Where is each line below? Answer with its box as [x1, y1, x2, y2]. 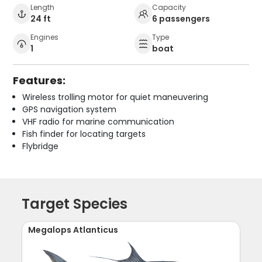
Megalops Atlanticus [28, 223, 119, 236]
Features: [13, 73, 66, 88]
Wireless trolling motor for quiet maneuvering [22, 91, 209, 103]
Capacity [152, 2, 186, 12]
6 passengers [152, 12, 210, 25]
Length [30, 2, 55, 12]
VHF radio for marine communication [22, 115, 175, 127]
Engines [30, 32, 59, 42]
